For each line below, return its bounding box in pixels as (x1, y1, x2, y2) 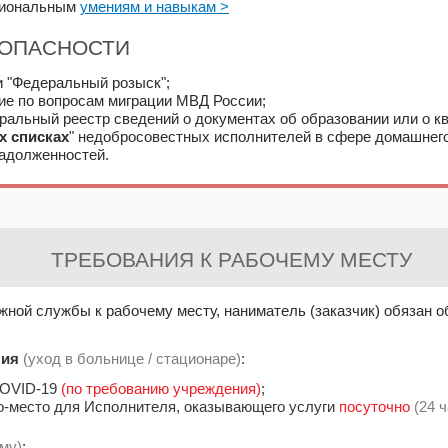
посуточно (339, 398, 410, 415)
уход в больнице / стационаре (28, 350, 236, 367)
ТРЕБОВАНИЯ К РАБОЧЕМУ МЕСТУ (51, 248, 412, 271)
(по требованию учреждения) (61, 380, 261, 397)
